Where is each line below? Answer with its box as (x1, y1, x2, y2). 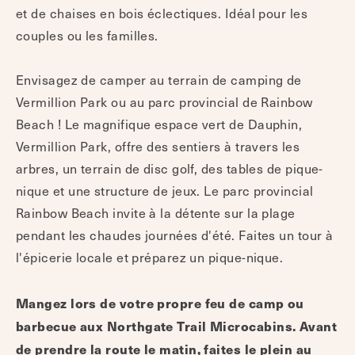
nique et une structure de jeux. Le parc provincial (16, 181, 314, 200)
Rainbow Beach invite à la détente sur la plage (16, 203, 296, 222)
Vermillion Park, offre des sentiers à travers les (16, 136, 300, 155)
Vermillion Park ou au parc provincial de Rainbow (16, 92, 313, 111)
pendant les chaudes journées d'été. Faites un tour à (16, 225, 334, 244)
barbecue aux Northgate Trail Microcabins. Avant (16, 317, 338, 335)
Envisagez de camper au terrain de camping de (16, 70, 302, 89)
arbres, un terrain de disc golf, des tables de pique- (16, 158, 323, 177)
